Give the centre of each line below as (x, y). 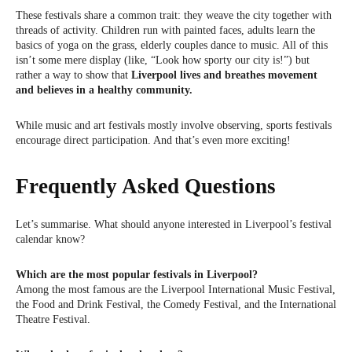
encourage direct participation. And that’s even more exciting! (153, 141)
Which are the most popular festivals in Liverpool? (137, 275)
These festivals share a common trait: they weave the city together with (174, 16)
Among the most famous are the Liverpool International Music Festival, (176, 290)
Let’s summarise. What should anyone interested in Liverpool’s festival (174, 225)
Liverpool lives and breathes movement (224, 75)
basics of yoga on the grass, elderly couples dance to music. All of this (172, 46)
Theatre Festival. (53, 320)
